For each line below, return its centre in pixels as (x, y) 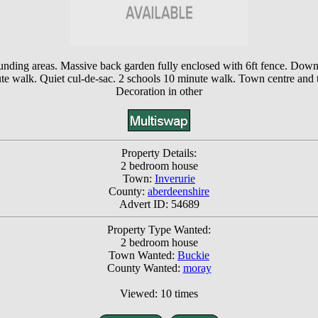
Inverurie (175, 179)
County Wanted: (145, 268)
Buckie (193, 256)
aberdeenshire (179, 192)
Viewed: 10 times (159, 294)
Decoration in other (159, 92)
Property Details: (159, 153)
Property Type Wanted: (159, 230)
